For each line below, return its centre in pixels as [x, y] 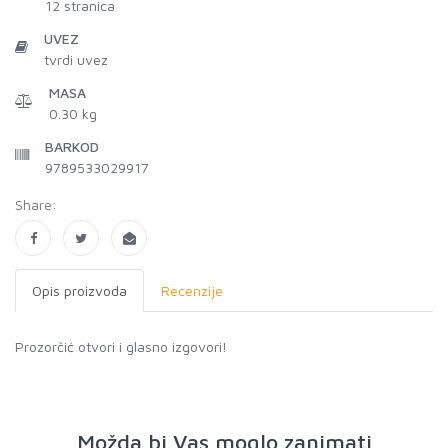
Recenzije [192, 290]
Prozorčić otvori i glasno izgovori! [121, 346]
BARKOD [72, 146]
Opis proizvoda [79, 290]
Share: [36, 204]
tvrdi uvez [76, 59]
